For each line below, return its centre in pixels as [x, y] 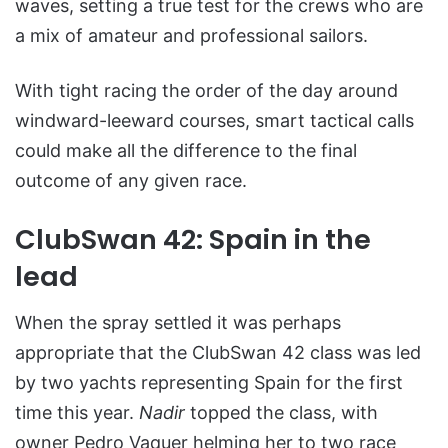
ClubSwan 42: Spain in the [193, 239]
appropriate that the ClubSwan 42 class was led [218, 353]
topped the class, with [281, 413]
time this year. [77, 413]
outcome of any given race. [131, 180]
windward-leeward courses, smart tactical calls [214, 120]
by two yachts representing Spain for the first [209, 383]
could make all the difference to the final [186, 150]
